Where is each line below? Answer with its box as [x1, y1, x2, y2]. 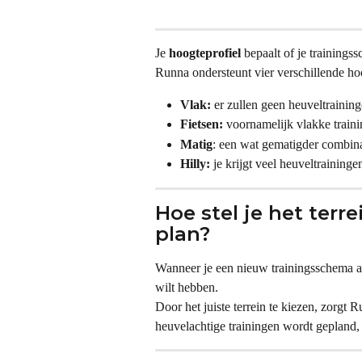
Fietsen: [180, 117, 223, 132]
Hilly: [180, 157, 210, 171]
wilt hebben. [155, 280, 218, 294]
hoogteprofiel [169, 46, 241, 60]
